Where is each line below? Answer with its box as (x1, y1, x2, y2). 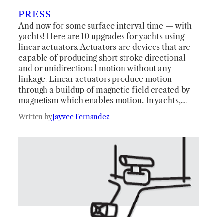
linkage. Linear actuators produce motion (18, 74, 172, 84)
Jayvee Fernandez (52, 112, 109, 121)
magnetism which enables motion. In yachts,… (18, 95, 187, 105)
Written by (18, 112, 52, 121)
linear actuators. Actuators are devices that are (18, 42, 191, 52)
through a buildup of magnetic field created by (18, 84, 190, 94)
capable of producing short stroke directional (18, 52, 186, 62)
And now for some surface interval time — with (18, 20, 192, 31)
